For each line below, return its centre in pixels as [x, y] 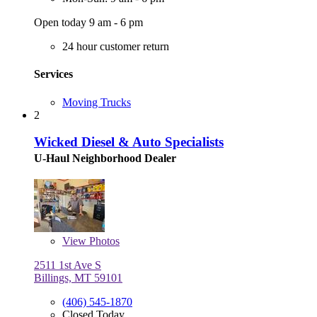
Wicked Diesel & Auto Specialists [129, 142]
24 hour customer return [116, 47]
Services [53, 74]
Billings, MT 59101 [78, 278]
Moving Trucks [97, 102]
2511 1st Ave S [68, 265]
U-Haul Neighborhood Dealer [105, 158]
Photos [103, 241]
